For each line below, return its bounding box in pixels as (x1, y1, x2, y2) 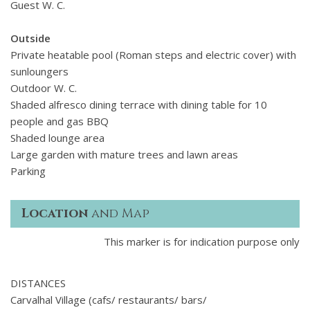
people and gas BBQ (10, 114, 109, 129)
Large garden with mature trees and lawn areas (10, 147, 238, 162)
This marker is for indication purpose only (104, 234, 300, 248)
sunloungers (10, 64, 69, 79)
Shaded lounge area (10, 131, 104, 145)
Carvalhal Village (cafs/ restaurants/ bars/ (10, 292, 207, 307)
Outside (10, 31, 51, 46)
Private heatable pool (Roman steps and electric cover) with (10, 48, 296, 62)
